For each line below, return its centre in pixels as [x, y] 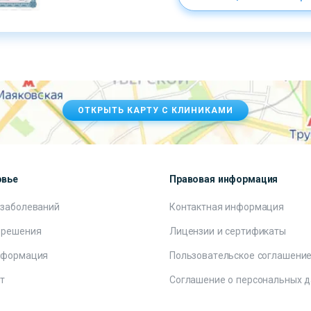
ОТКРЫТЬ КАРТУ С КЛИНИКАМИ [155, 110]
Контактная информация [227, 207]
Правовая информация [224, 179]
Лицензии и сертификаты [228, 231]
